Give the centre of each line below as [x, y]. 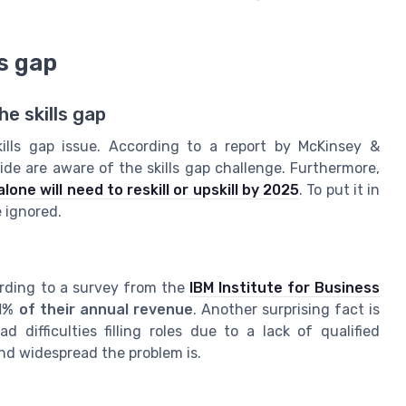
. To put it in [339, 189]
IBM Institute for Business [285, 287]
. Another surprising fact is [286, 309]
